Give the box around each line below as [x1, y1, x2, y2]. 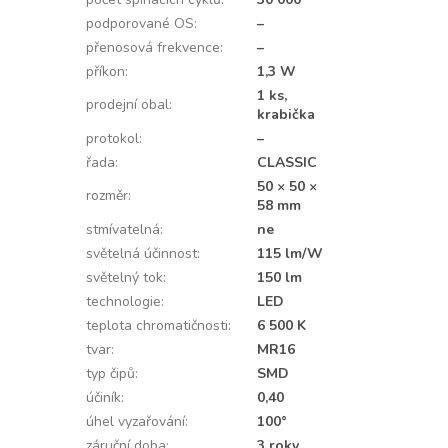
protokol [85, 129, 139, 148]
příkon [85, 62, 125, 81]
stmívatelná [85, 220, 160, 239]
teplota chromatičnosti [85, 316, 228, 335]
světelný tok [85, 268, 163, 287]
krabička [256, 105, 315, 124]
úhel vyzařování [85, 412, 185, 431]
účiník [85, 388, 121, 407]
